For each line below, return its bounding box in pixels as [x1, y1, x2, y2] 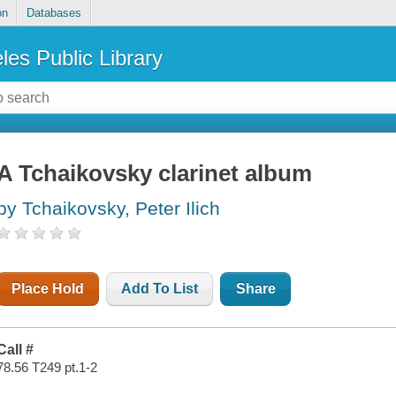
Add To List [121, 281, 199, 297]
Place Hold [11, 281, 85, 297]
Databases [26, 6, 81, 20]
